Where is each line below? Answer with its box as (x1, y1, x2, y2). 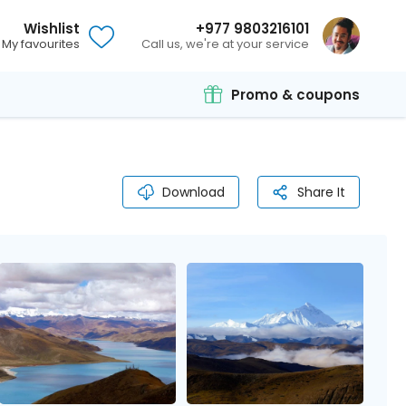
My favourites (2, 35, 80, 53)
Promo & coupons (231, 84, 360, 104)
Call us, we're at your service (141, 35, 309, 53)
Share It (297, 183, 345, 201)
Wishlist (24, 19, 80, 38)
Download (162, 183, 225, 201)
